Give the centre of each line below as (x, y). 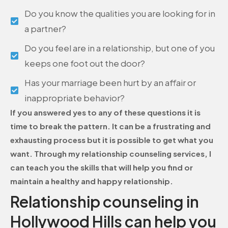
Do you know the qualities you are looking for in (120, 13)
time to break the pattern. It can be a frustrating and (110, 126)
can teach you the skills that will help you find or (102, 167)
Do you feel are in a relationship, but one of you (120, 48)
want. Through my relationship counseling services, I (111, 154)
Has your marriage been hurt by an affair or (110, 83)
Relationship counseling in (105, 202)
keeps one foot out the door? (85, 63)
